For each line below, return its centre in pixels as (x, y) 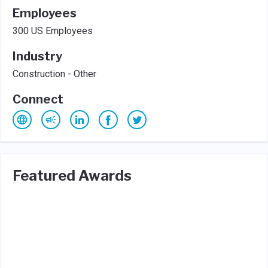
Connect (38, 99)
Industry (37, 56)
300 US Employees (53, 31)
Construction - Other (54, 74)
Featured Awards (72, 176)
